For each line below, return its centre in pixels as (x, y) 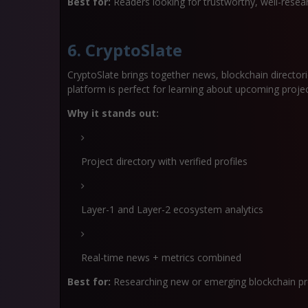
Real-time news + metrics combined (161, 257)
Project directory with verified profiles (164, 161)
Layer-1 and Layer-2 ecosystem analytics (172, 209)
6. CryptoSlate (125, 50)
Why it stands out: (113, 113)
